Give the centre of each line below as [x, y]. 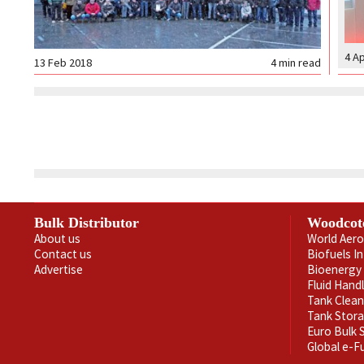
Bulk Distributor [87, 222]
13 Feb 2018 [63, 63]
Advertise [58, 269]
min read [300, 63]
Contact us [63, 253]
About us [57, 238]
